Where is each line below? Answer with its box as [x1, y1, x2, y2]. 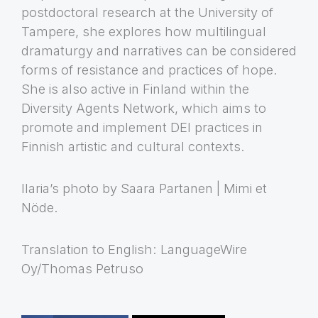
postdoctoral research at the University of [21, 4, 273, 21]
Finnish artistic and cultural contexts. [21, 138, 245, 155]
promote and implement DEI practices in [21, 119, 263, 136]
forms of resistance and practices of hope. [21, 62, 278, 78]
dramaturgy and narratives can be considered [21, 43, 297, 59]
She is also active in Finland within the [21, 81, 249, 97]
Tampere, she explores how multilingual [21, 23, 266, 40]
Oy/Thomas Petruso [21, 260, 143, 276]
